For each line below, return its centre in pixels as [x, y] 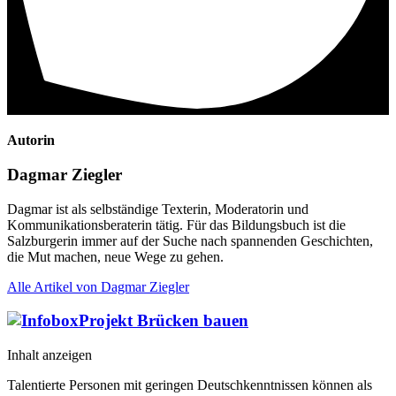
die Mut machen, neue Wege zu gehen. [115, 256]
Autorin [31, 141]
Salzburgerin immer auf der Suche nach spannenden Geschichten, [190, 240]
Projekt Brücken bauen [164, 321]
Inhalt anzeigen [49, 355]
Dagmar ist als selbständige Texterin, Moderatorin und [158, 209]
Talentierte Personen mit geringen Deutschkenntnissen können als [190, 385]
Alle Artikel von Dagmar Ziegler [98, 286]
